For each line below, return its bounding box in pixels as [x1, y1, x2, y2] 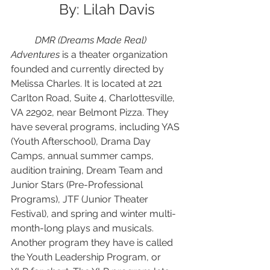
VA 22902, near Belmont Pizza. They [11, 107, 171, 119]
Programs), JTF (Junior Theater [11, 193, 151, 206]
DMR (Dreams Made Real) [35, 34, 149, 46]
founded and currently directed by [11, 63, 166, 75]
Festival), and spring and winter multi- [11, 208, 176, 220]
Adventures [11, 49, 62, 61]
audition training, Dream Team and [11, 165, 165, 177]
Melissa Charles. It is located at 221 [11, 78, 165, 90]
